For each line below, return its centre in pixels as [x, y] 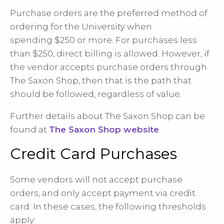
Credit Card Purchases [93, 154]
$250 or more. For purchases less [126, 40]
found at [29, 130]
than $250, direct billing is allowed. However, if [110, 54]
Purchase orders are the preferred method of [109, 13]
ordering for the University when [81, 27]
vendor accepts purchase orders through [117, 67]
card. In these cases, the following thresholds [108, 207]
